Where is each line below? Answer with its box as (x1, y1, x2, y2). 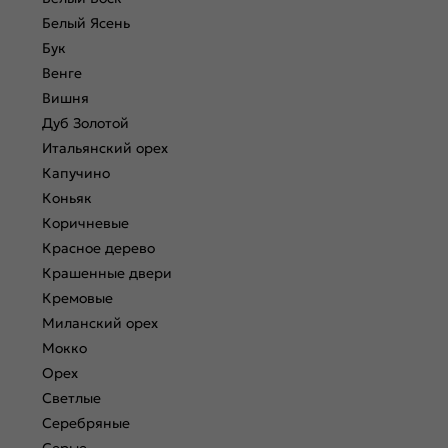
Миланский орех (42, 314, 158, 332)
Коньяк (42, 189, 92, 207)
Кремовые (42, 289, 113, 307)
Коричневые (42, 214, 129, 232)
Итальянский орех (42, 139, 168, 157)
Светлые (42, 389, 101, 407)
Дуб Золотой (42, 114, 129, 132)
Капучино (42, 164, 110, 182)
